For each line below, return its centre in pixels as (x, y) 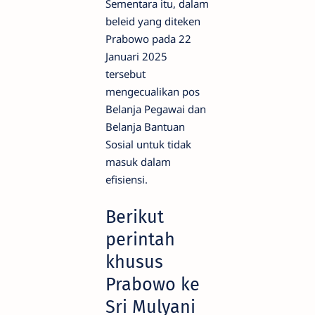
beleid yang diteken (153, 21)
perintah (140, 240)
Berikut (135, 217)
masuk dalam (138, 162)
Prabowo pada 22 (148, 39)
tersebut (126, 74)
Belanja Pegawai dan (156, 109)
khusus (134, 262)
